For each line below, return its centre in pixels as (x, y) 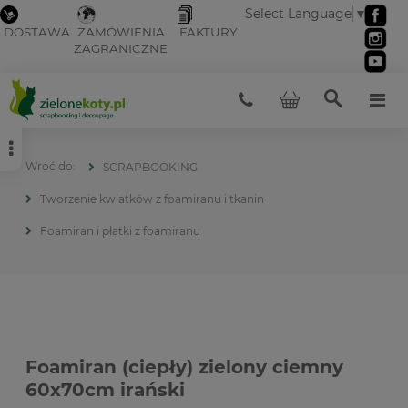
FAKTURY (209, 32)
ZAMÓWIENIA (121, 32)
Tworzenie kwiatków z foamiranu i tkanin (152, 199)
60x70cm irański (105, 389)
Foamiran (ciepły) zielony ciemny (184, 367)
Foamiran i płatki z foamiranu (120, 230)
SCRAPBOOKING (150, 167)
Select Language (299, 14)
